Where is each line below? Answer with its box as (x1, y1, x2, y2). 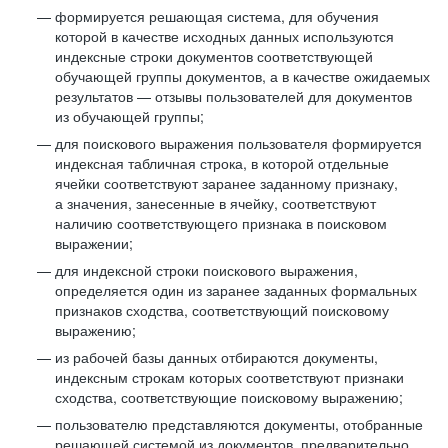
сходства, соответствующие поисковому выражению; (55, 387, 403, 407)
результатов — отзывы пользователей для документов (55, 86, 412, 106)
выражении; (55, 233, 133, 253)
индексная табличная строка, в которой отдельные (55, 153, 389, 173)
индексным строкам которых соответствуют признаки (55, 367, 404, 387)
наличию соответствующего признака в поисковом (55, 213, 387, 233)
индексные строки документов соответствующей (55, 46, 373, 66)
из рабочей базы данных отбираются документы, (55, 347, 378, 367)
